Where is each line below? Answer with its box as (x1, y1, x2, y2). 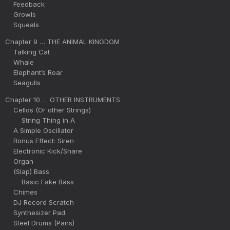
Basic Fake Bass (5, 177, 74, 186)
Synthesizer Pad (5, 208, 65, 217)
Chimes (5, 187, 37, 196)
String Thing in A (5, 116, 75, 124)
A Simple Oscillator (5, 126, 73, 135)
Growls (5, 10, 36, 18)
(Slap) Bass (5, 167, 49, 176)
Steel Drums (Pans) (5, 218, 74, 227)
